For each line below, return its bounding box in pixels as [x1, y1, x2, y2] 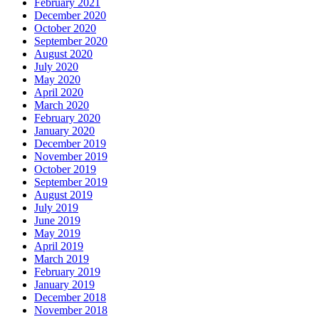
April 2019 [34, 239, 83, 252]
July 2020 [34, 60, 78, 73]
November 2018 [34, 303, 108, 316]
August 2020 [34, 47, 93, 60]
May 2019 [34, 226, 80, 239]
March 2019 [34, 252, 89, 265]
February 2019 [34, 265, 100, 278]
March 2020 [34, 98, 89, 111]
